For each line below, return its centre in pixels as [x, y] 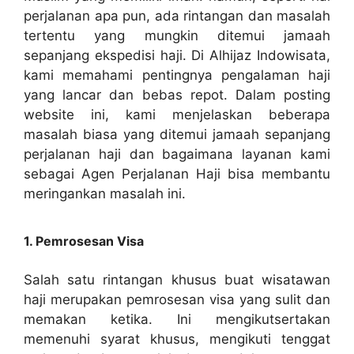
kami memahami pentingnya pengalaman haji [177, 75]
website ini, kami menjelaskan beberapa [177, 115]
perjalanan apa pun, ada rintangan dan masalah [177, 16]
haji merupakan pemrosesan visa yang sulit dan [177, 299]
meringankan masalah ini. [105, 194]
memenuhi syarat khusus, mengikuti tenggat [177, 339]
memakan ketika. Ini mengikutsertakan [177, 319]
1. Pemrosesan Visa [84, 241]
